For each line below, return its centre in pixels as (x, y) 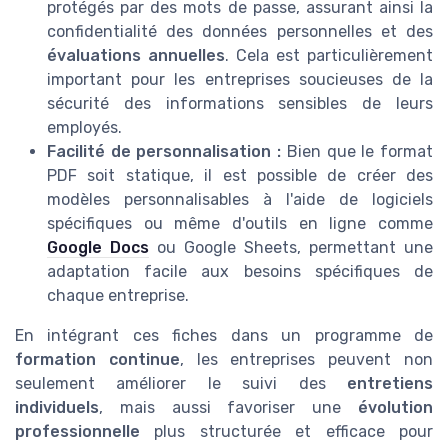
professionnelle (77, 431)
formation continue (97, 359)
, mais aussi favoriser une (228, 407)
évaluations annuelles (136, 55)
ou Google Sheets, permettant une (291, 247)
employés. (84, 127)
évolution (395, 407)
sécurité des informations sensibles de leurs (240, 103)
